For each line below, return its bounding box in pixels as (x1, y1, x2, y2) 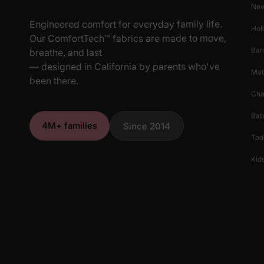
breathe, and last (29, 46, 102, 58)
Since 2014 (123, 120, 170, 132)
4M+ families (42, 120, 97, 131)
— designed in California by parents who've (29, 60, 220, 72)
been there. (29, 74, 78, 87)
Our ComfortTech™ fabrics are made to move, (29, 32, 226, 44)
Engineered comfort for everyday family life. (29, 18, 222, 30)
